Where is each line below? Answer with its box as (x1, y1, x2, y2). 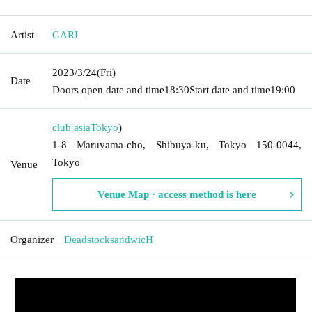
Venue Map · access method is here (97, 188, 256, 200)
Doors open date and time (52, 84, 164, 95)
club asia (52, 121, 91, 133)
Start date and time (189, 84, 270, 95)
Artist (10, 29, 34, 40)
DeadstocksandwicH (64, 233, 153, 245)
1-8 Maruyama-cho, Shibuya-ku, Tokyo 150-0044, (52, 139, 302, 150)
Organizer (10, 233, 54, 245)
